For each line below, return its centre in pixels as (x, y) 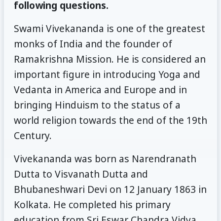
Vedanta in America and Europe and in (100, 89)
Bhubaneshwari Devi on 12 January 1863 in (110, 189)
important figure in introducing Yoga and (107, 74)
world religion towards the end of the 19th (110, 120)
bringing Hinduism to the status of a (97, 105)
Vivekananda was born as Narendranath (105, 158)
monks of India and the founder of (93, 43)
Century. (33, 135)
